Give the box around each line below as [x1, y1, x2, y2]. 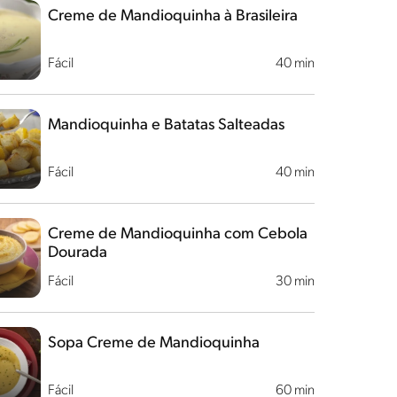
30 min [275, 275, 315, 289]
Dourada [47, 245, 107, 261]
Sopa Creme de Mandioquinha [47, 335, 260, 352]
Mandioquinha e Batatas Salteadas [47, 117, 284, 134]
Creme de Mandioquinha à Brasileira [47, 8, 298, 25]
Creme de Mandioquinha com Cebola [47, 226, 307, 243]
